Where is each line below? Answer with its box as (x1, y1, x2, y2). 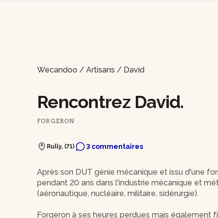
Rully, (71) (47, 143, 74, 150)
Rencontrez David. (37, 91, 184, 112)
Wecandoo (37, 65, 77, 75)
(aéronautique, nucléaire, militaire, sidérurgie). (37, 189, 199, 199)
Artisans (86, 65, 115, 75)
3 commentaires (86, 143, 143, 151)
